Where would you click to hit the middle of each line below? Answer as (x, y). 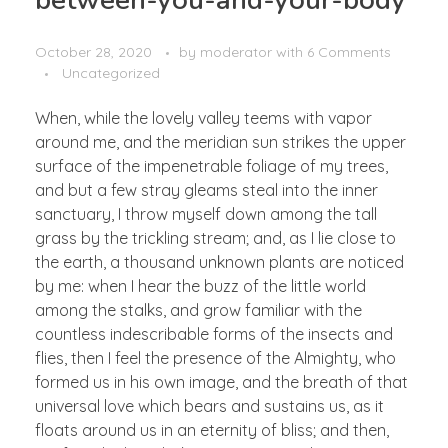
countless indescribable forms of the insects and (214, 333)
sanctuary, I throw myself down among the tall (206, 213)
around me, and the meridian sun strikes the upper (220, 141)
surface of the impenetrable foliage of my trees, (211, 165)
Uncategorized (111, 72)
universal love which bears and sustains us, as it (209, 405)
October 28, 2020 (93, 51)
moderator (238, 51)
